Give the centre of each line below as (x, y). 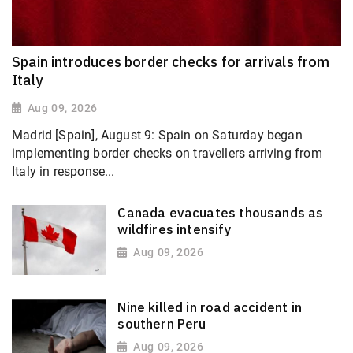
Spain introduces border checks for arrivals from (171, 62)
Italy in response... (63, 172)
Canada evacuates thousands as (221, 212)
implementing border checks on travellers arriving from (167, 154)
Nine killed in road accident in (210, 307)
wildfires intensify (175, 229)
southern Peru (162, 323)
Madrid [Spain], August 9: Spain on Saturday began (157, 136)
